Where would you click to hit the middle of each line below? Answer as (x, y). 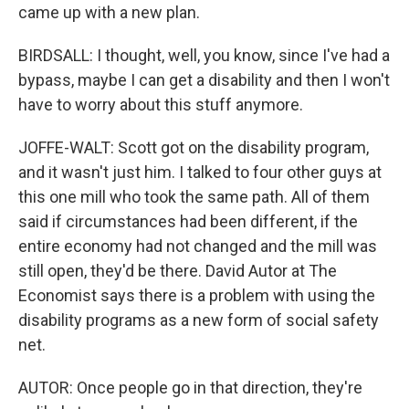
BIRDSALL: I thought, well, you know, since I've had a (204, 55)
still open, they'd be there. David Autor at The (178, 271)
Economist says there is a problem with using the (197, 295)
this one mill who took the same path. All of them (194, 197)
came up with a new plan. (109, 12)
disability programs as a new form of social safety (199, 320)
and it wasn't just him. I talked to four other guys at (200, 172)
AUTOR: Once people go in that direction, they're (190, 388)
